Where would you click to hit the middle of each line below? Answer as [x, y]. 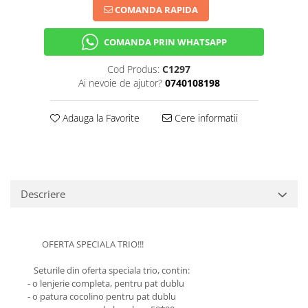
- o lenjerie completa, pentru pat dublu [106, 284]
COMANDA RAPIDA [155, 10]
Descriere [43, 194]
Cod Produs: [133, 69]
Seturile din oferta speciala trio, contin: [109, 271]
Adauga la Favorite [99, 118]
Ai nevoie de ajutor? [120, 83]
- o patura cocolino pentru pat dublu [102, 297]
